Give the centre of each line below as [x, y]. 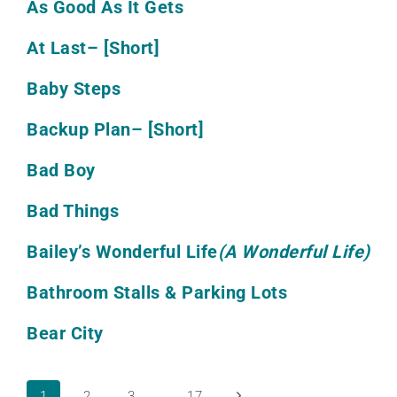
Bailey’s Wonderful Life [122, 252]
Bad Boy [61, 171]
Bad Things [73, 211]
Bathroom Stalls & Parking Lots [157, 293]
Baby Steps [74, 89]
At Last [57, 48]
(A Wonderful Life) [294, 252]
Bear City [65, 334]
